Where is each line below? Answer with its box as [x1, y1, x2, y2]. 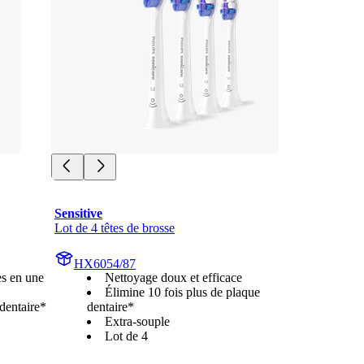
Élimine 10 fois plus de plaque [105, 284, 260, 299]
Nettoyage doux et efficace [105, 270, 242, 284]
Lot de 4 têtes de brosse [54, 220, 175, 235]
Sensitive [54, 206, 102, 220]
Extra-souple [105, 314, 170, 328]
